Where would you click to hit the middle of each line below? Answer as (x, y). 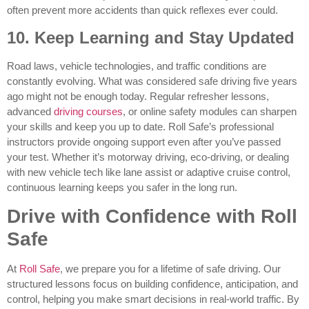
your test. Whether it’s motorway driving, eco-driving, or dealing (148, 157)
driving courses (88, 111)
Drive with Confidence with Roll (152, 217)
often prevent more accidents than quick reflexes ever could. (142, 10)
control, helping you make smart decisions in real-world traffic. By (153, 299)
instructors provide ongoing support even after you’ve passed (144, 141)
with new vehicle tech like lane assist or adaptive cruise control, (149, 172)
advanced (30, 111)
